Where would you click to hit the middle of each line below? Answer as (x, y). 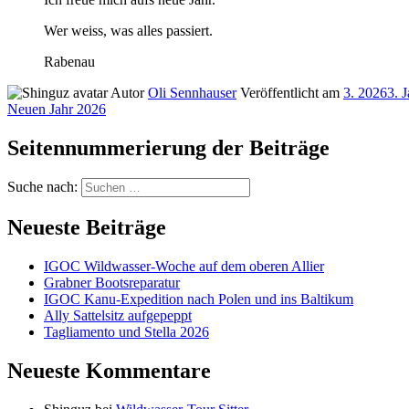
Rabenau (69, 61)
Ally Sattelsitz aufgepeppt (118, 316)
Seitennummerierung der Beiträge (168, 147)
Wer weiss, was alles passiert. (128, 30)
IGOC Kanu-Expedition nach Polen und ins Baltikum (199, 299)
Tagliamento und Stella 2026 (126, 332)
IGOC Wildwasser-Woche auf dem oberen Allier (184, 267)
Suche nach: (42, 187)
